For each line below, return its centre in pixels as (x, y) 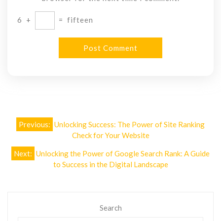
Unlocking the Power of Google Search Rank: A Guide (123, 154)
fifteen (80, 19)
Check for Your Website (110, 135)
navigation (43, 139)
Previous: (35, 125)
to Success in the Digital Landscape (110, 165)
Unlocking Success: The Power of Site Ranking (129, 125)
